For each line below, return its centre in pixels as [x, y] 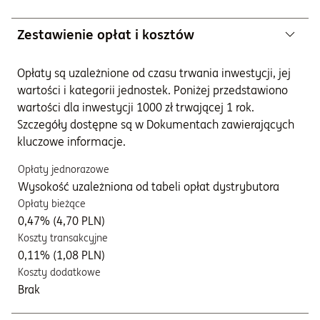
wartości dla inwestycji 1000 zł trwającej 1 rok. [136, 107]
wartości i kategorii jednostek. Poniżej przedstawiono [152, 90]
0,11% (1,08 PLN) [61, 255]
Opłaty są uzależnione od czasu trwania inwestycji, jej [154, 73]
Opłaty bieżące [52, 204]
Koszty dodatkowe [59, 272]
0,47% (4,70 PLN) [61, 221]
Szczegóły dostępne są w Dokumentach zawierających [156, 124]
